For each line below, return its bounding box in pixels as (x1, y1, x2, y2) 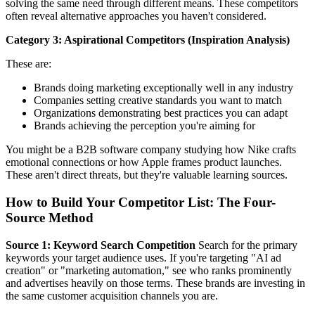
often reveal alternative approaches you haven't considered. (6, 10, 266, 22)
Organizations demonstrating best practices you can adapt (34, 107, 288, 120)
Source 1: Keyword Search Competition (6, 238, 195, 251)
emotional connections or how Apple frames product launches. (6, 156, 282, 169)
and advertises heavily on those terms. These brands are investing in (6, 276, 305, 289)
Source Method (6, 210, 94, 225)
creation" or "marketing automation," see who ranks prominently (6, 264, 292, 276)
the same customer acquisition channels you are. (6, 289, 218, 302)
